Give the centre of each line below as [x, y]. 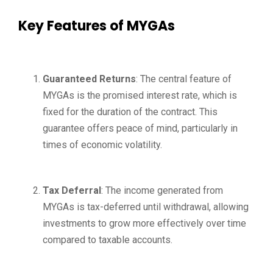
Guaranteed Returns [89, 79]
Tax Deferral [72, 190]
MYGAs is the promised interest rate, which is [140, 95]
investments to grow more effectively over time [144, 223]
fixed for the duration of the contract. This [130, 112]
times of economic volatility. [102, 145]
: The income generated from [162, 190]
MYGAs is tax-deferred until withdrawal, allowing [146, 207]
